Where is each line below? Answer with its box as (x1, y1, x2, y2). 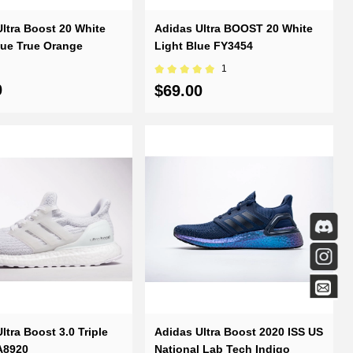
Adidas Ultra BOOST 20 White (154, 22, 314, 35)
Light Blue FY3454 (154, 39, 254, 53)
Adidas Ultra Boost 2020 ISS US (154, 325, 324, 338)
